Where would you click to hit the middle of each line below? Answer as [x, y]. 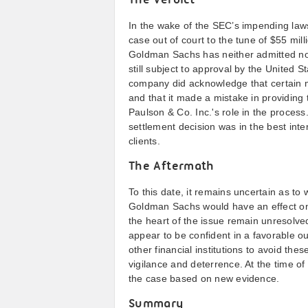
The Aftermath [172, 167]
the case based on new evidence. [204, 278]
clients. [144, 141]
